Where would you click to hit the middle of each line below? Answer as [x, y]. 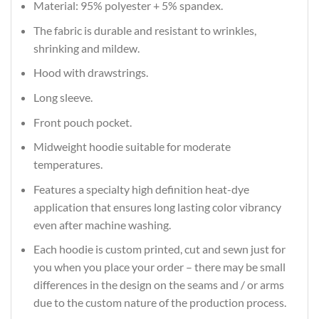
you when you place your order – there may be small [159, 267]
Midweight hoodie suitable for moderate [132, 147]
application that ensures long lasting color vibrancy [157, 206]
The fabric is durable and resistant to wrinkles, [145, 30]
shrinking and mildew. [86, 48]
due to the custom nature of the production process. [159, 303]
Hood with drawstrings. [90, 73]
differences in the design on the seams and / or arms [158, 285]
